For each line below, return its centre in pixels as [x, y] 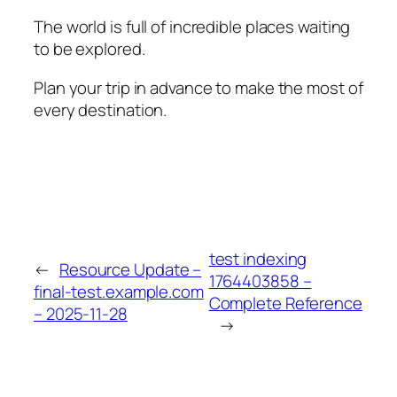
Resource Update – [130, 270]
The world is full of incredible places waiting [192, 27]
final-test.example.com [119, 292]
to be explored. [90, 49]
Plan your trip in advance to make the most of [198, 87]
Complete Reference [285, 303]
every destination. [101, 109]
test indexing [258, 258]
